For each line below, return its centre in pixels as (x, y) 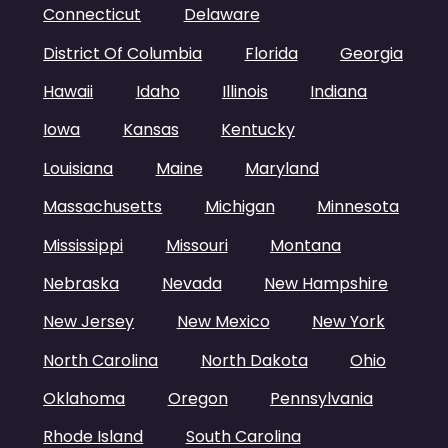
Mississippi (83, 245)
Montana (305, 245)
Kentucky (257, 130)
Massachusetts (103, 207)
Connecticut (92, 15)
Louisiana (78, 168)
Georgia (371, 53)
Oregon (197, 399)
